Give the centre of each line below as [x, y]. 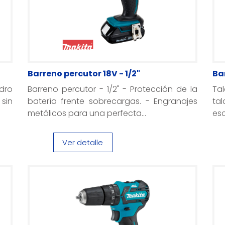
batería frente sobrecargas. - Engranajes [113, 101]
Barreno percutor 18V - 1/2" [84, 74]
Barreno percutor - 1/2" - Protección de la [113, 89]
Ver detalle [83, 142]
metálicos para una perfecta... [87, 113]
